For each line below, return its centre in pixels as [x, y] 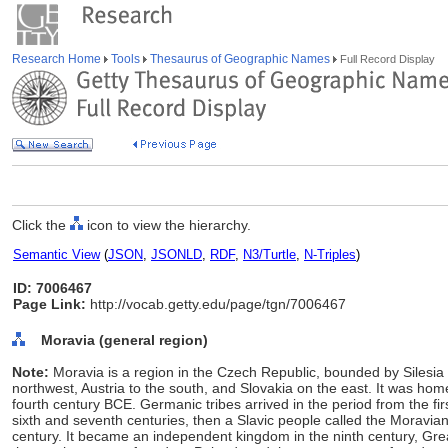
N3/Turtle [269, 254]
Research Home [58, 59]
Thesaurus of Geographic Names [240, 59]
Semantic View [56, 254]
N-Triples [330, 254]
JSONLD [176, 254]
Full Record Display [386, 59]
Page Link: [49, 304]
